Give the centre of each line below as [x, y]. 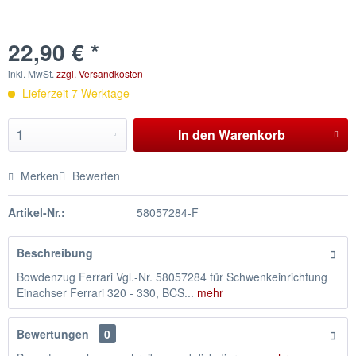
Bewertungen [53, 334]
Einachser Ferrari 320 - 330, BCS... [105, 292]
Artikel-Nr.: [37, 212]
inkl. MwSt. [32, 74]
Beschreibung [55, 253]
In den [196, 135]
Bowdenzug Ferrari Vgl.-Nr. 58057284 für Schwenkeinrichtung [172, 277]
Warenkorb [252, 135]
